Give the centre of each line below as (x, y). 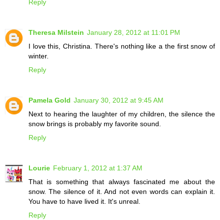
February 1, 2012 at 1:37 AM (98, 168)
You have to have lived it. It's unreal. (84, 202)
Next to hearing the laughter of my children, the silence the (122, 114)
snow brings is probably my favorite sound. (95, 124)
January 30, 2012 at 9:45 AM (119, 100)
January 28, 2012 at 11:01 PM (134, 33)
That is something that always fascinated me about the (122, 182)
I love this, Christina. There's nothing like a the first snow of (122, 46)
